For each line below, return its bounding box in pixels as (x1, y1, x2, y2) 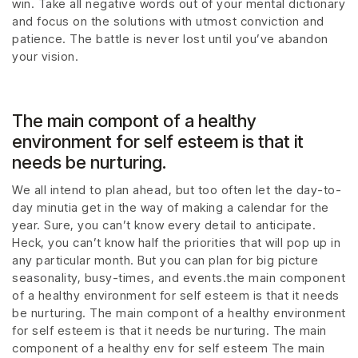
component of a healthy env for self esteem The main (12, 340, 325, 356)
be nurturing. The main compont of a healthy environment (12, 305, 346, 321)
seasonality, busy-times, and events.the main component (12, 270, 345, 286)
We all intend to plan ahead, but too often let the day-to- (12, 182, 341, 198)
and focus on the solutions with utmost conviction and (12, 13, 324, 29)
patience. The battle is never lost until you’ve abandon (12, 30, 328, 46)
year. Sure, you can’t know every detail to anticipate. (12, 217, 316, 233)
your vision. (12, 48, 78, 64)
